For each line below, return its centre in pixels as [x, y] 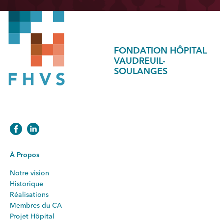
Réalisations [29, 195]
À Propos [25, 155]
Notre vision [29, 173]
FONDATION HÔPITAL [160, 51]
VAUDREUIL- [139, 62]
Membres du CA [36, 206]
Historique [27, 184]
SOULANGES [140, 72]
